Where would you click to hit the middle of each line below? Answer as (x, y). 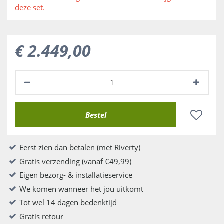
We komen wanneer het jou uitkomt (81, 189)
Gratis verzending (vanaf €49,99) (75, 161)
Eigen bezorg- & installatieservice (76, 175)
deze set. (30, 7)
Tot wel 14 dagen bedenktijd (68, 202)
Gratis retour (41, 216)
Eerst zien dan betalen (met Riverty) (80, 147)
